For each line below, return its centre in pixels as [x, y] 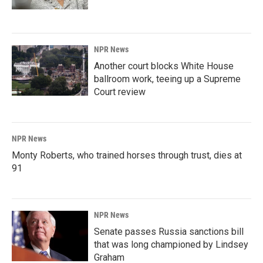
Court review [120, 92]
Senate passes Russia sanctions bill [169, 231]
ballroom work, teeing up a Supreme [167, 79]
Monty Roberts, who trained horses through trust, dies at [127, 155]
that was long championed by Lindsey [171, 244]
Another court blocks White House [164, 66]
